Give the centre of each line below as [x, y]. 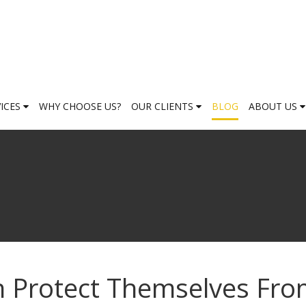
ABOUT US [274, 107]
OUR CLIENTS [164, 107]
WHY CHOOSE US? [80, 107]
